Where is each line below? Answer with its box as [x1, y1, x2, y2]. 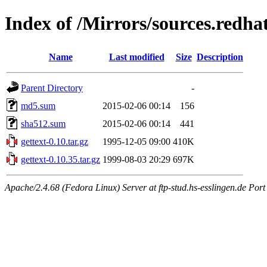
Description [197, 51, 243, 62]
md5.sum [21, 100, 55, 111]
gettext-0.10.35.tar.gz [21, 154, 100, 164]
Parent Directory [21, 82, 83, 93]
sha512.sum [21, 118, 66, 129]
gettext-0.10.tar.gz [21, 136, 88, 147]
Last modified [108, 51, 164, 62]
